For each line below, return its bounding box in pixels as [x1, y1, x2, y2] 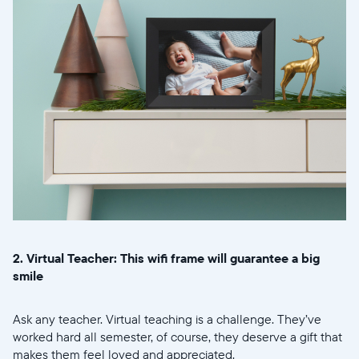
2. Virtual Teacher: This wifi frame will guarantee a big [13, 249, 320, 266]
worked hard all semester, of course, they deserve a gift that [13, 328, 342, 345]
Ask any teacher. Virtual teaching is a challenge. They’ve [13, 310, 321, 327]
